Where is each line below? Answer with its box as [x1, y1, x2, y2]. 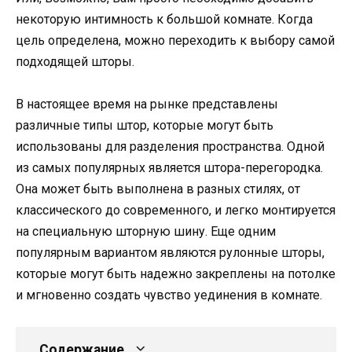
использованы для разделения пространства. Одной [16, 139, 324, 155]
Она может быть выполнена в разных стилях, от [16, 181, 300, 197]
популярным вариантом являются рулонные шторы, [16, 245, 324, 261]
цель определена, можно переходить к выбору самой [16, 32, 335, 48]
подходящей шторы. [16, 53, 134, 69]
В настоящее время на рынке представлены [16, 97, 278, 112]
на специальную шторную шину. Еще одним [16, 224, 276, 240]
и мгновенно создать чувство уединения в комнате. [16, 288, 322, 303]
